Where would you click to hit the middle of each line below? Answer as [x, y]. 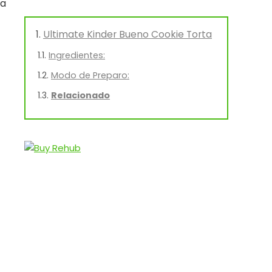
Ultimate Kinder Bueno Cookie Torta [127, 35]
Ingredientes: [77, 56]
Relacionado [80, 96]
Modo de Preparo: [90, 76]
